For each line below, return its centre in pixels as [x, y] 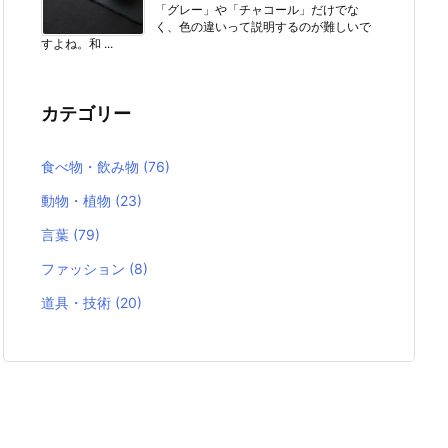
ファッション [85, 269]
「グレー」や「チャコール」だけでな [257, 9]
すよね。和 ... [77, 43]
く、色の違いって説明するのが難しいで [263, 26]
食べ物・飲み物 [92, 167]
